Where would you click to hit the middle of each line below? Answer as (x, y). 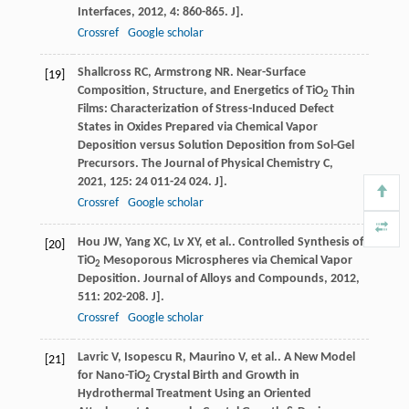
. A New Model (316, 358)
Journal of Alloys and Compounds (233, 279)
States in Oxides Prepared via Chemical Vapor (197, 128)
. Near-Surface (267, 73)
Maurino (212, 358)
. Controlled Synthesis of (297, 243)
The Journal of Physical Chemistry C (235, 164)
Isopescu (148, 358)
